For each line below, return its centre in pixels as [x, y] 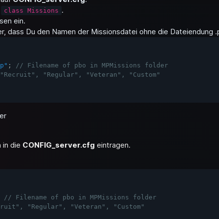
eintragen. [113, 145]
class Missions [31, 11]
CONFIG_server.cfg [59, 145]
